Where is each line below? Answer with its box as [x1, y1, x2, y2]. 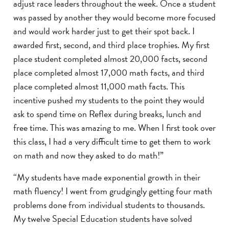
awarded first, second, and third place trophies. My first [13, 38, 210, 52]
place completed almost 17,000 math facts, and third [13, 65, 204, 80]
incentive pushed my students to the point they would [13, 93, 204, 107]
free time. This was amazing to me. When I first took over [13, 121, 216, 135]
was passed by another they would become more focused [13, 10, 216, 25]
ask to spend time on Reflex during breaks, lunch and [13, 107, 201, 121]
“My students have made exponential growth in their [13, 170, 200, 185]
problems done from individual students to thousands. [13, 198, 205, 212]
